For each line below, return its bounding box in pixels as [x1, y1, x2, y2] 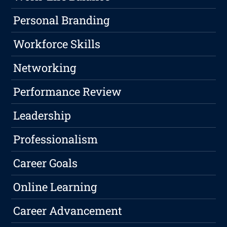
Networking [13, 60, 77, 75]
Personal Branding [13, 13, 110, 28]
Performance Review [13, 84, 122, 99]
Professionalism [13, 132, 98, 147]
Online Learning [13, 179, 97, 195]
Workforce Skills [13, 36, 101, 52]
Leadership [13, 108, 71, 123]
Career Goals [13, 156, 78, 171]
